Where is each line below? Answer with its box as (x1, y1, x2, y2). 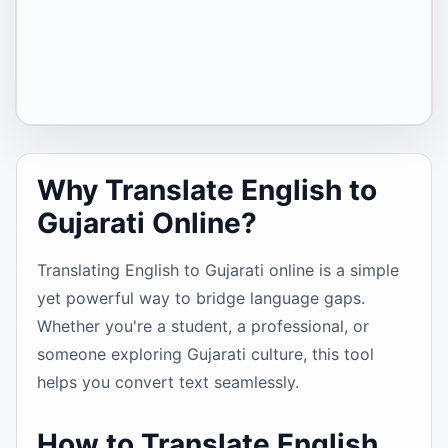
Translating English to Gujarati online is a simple (37, 260, 399, 280)
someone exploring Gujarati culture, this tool (37, 344, 374, 364)
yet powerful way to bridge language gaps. (37, 288, 365, 308)
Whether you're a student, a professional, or (37, 316, 369, 336)
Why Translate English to (37, 173, 377, 207)
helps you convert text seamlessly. (37, 372, 299, 392)
